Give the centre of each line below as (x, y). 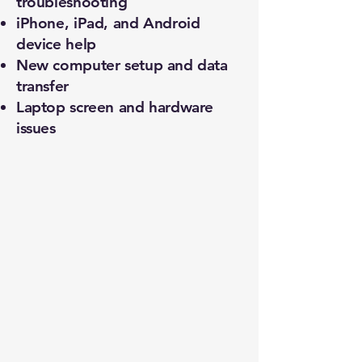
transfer (42, 86)
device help (56, 44)
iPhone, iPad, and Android (108, 23)
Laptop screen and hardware (115, 107)
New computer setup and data (122, 65)
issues (36, 128)
